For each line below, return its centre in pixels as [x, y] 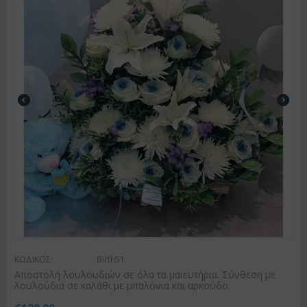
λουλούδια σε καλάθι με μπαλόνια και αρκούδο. [122, 285]
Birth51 [111, 259]
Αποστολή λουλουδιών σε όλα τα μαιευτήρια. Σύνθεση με [145, 274]
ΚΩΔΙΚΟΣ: [34, 259]
